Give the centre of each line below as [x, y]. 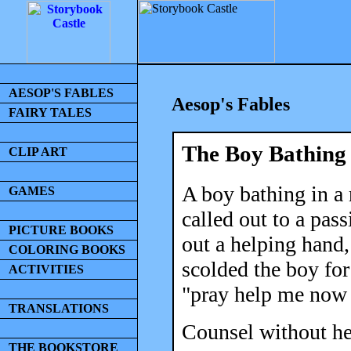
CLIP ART [38, 152]
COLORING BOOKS [67, 250]
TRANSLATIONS [59, 308]
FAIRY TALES [50, 112]
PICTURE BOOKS [61, 230]
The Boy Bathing [264, 153]
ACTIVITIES [46, 269]
